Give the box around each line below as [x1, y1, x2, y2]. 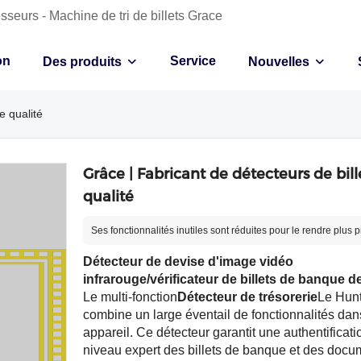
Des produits [43, 55, 122, 68]
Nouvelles [248, 55, 309, 68]
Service [170, 54, 216, 68]
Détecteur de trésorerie [176, 290, 317, 304]
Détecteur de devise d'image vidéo [82, 255, 293, 268]
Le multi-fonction [82, 290, 177, 304]
